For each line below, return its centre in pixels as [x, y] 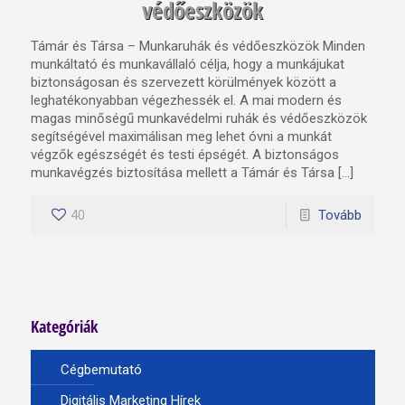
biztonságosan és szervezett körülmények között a [183, 83]
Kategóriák [64, 327]
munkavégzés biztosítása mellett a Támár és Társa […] [192, 173]
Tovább [339, 216]
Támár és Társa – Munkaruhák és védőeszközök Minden [198, 47]
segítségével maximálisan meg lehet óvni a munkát [181, 137]
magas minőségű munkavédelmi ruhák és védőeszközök [198, 119]
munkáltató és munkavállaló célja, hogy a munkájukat [187, 65]
